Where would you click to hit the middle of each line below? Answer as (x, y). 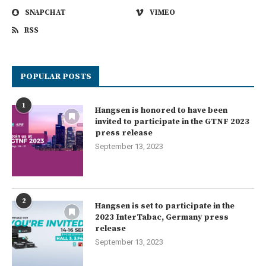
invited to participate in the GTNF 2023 (172, 122)
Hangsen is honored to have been (161, 111)
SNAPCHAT (45, 13)
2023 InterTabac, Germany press (162, 218)
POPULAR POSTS (56, 77)
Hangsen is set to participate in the (165, 206)
